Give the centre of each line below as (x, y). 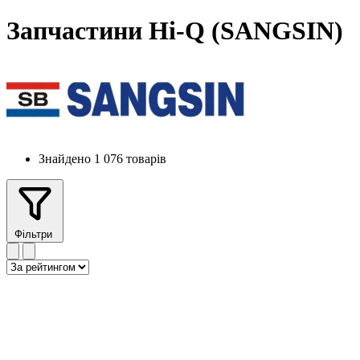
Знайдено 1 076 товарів (102, 158)
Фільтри (35, 234)
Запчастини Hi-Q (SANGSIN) (175, 31)
